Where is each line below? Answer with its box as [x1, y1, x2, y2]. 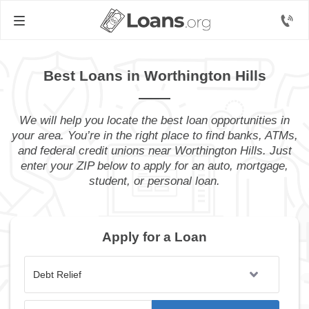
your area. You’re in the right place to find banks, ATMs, [11, 129, 298, 142]
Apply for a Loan [102, 230, 207, 244]
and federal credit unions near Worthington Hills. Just [17, 144, 292, 157]
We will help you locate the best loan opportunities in [19, 114, 290, 127]
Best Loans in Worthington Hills [43, 68, 266, 83]
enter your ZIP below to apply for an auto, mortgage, [21, 159, 288, 172]
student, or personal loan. [89, 175, 220, 188]
